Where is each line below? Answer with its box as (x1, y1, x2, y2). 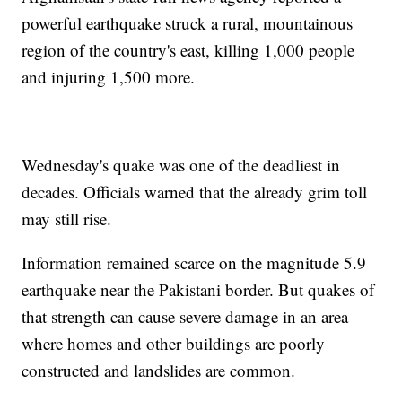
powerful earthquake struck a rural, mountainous (22, 12, 354, 35)
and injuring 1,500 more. (22, 66, 196, 89)
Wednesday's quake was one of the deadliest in (22, 153, 341, 177)
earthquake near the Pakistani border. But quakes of (22, 278, 375, 301)
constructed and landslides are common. (22, 359, 296, 382)
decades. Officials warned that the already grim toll (22, 180, 368, 204)
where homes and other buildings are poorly (22, 332, 326, 355)
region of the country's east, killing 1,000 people (22, 39, 355, 62)
